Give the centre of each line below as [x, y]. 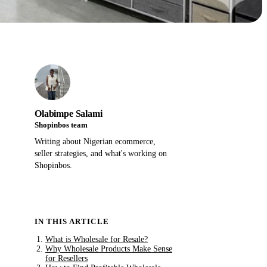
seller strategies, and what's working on [101, 154]
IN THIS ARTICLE [72, 221]
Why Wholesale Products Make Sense [109, 249]
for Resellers [66, 258]
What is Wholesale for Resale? [97, 239]
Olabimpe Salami [69, 114]
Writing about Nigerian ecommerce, [95, 142]
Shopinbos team [61, 125]
